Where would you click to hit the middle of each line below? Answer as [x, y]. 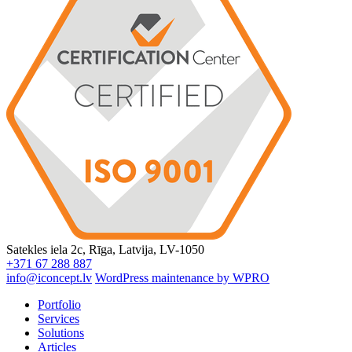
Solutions [61, 333]
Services [59, 319]
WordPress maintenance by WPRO [182, 278]
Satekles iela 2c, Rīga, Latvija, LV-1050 [105, 250]
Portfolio [59, 305]
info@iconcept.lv [49, 278]
